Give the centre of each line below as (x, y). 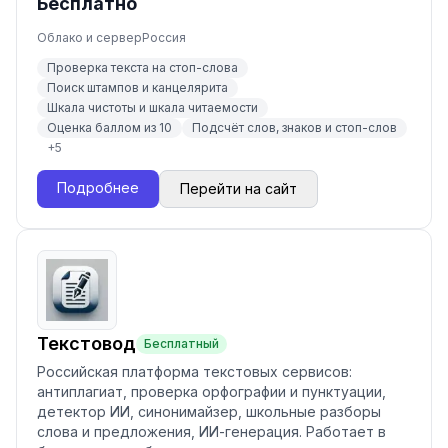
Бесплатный (181, 343)
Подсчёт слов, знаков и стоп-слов (294, 127)
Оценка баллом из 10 (109, 127)
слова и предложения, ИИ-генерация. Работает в (211, 431)
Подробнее (98, 187)
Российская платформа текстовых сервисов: (194, 371)
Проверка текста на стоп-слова (142, 67)
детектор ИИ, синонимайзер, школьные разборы (209, 411)
